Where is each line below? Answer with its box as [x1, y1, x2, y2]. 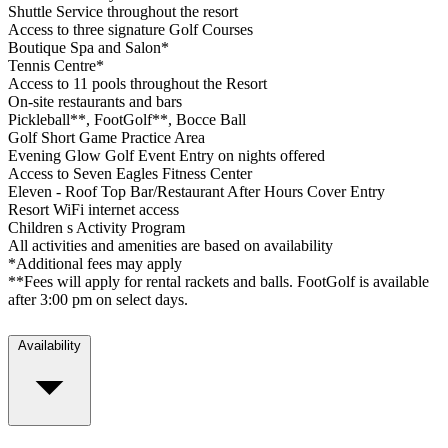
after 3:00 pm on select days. [8, 291, 188, 309]
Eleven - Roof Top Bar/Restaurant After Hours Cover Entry [8, 183, 385, 201]
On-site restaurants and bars [8, 93, 182, 111]
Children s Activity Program [8, 219, 185, 237]
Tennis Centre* [8, 57, 104, 75]
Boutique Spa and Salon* [8, 39, 169, 57]
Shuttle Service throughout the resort [8, 3, 238, 21]
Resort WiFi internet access [8, 201, 179, 219]
